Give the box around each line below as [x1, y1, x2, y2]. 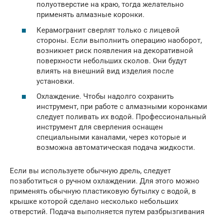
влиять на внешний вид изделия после [36, 66, 174, 75]
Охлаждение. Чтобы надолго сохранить [36, 92, 174, 101]
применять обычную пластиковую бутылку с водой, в [10, 187, 196, 196]
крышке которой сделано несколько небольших [10, 197, 178, 206]
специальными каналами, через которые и [36, 133, 186, 142]
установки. [36, 76, 74, 86]
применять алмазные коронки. [36, 10, 145, 19]
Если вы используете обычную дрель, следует [10, 166, 171, 175]
